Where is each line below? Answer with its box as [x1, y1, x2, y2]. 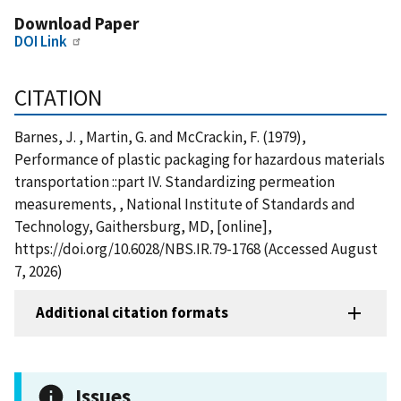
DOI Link [14, 30, 67, 51]
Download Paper [14, 12, 139, 34]
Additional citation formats [36, 303, 228, 323]
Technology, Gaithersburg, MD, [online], [14, 216, 272, 236]
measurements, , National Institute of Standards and [14, 193, 355, 214]
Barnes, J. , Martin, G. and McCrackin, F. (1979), [14, 126, 306, 147]
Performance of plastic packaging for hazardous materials [14, 149, 385, 169]
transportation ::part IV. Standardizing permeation [14, 171, 335, 192]
